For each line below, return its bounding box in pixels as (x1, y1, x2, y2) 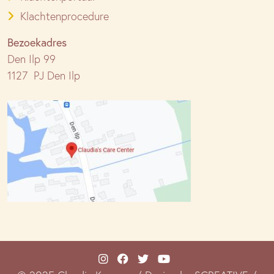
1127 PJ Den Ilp (7, 68, 80, 83)
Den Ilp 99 (7, 52, 56, 67)
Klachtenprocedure (20, 9, 109, 24)
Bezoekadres (7, 35, 67, 50)
